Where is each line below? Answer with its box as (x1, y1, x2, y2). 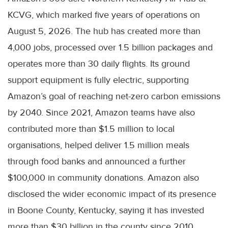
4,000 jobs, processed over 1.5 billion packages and (8, 41, 213, 53)
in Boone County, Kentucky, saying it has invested (8, 204, 204, 216)
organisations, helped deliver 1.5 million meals (8, 139, 189, 151)
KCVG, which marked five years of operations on (8, 9, 200, 20)
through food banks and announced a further (8, 155, 186, 167)
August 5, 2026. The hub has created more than (8, 25, 201, 37)
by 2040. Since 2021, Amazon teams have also (8, 106, 195, 118)
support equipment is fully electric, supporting (8, 74, 189, 85)
